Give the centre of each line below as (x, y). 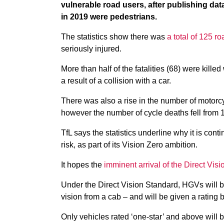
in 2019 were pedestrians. (109, 17)
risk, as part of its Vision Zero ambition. (129, 145)
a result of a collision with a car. (117, 81)
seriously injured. (91, 49)
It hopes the (82, 165)
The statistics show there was (114, 37)
